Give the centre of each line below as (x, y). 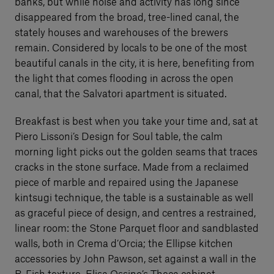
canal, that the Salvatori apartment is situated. (121, 94)
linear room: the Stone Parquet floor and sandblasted (137, 228)
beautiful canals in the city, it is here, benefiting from (135, 63)
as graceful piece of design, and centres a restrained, (135, 213)
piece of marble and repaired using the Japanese (127, 183)
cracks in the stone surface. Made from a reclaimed (132, 167)
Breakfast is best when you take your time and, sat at (136, 121)
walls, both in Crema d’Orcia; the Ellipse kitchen (124, 244)
